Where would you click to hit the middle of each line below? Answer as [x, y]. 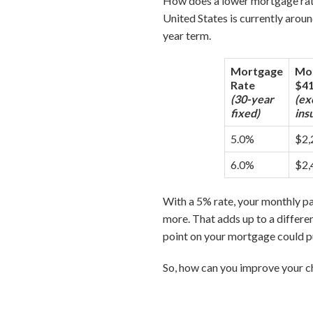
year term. [187, 35]
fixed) [245, 113]
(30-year [252, 99]
